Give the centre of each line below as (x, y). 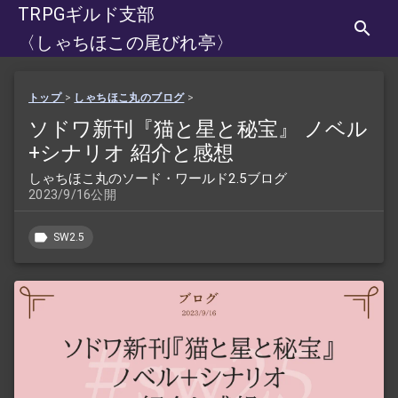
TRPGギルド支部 (87, 14)
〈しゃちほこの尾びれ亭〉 (126, 43)
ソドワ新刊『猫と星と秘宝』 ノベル (198, 129)
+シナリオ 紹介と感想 (131, 153)
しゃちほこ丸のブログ (129, 98)
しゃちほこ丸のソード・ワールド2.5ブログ (158, 179)
